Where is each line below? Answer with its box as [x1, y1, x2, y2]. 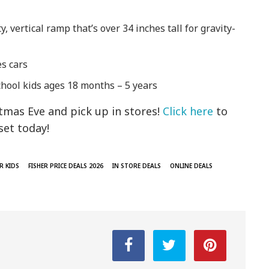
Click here [163, 104, 214, 119]
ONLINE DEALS [170, 162, 213, 171]
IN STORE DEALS [112, 162, 161, 171]
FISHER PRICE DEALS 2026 [28, 162, 103, 171]
